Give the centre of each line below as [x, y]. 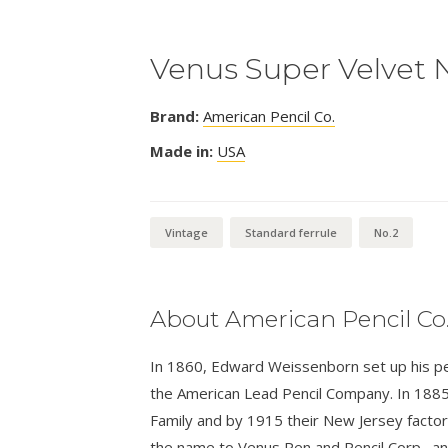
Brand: [174, 116]
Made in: [181, 151]
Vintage [186, 233]
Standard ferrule [290, 233]
